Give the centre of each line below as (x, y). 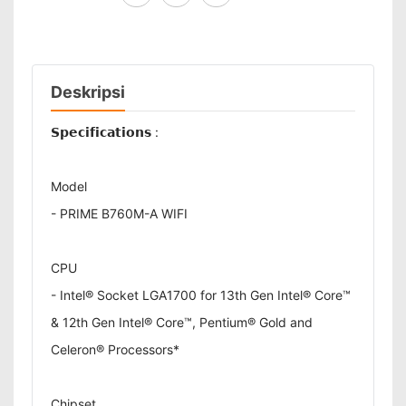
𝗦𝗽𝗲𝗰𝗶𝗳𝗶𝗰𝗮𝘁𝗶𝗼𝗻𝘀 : (105, 132)
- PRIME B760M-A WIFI (119, 213)
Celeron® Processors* (115, 349)
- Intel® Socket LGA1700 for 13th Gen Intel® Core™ (201, 295)
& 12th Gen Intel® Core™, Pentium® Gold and (182, 322)
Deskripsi (88, 92)
